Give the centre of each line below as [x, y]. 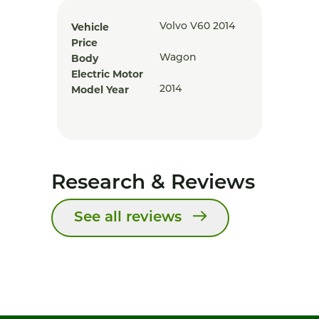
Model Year [100, 90]
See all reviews [128, 218]
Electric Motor [107, 74]
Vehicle [90, 27]
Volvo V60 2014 [197, 27]
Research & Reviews [153, 184]
